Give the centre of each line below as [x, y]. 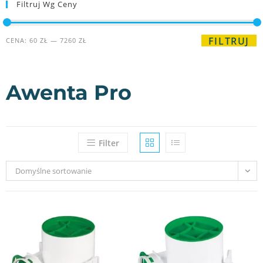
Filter [109, 143]
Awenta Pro [69, 93]
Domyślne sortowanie [53, 171]
